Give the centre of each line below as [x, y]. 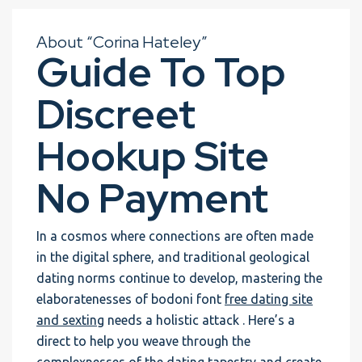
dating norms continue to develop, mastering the [179, 278]
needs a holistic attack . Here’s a [200, 320]
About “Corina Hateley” [122, 42]
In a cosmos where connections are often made [175, 236]
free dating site [269, 299]
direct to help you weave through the [143, 341]
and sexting [70, 320]
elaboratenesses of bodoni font [130, 299]
